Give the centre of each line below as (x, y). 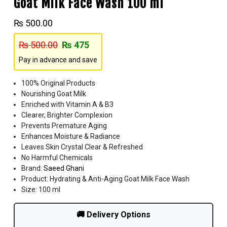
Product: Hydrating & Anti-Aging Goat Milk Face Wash (105, 179)
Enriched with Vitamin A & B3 (67, 104)
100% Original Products (58, 83)
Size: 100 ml (41, 189)
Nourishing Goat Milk (54, 93)
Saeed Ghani (64, 168)
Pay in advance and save (58, 60)
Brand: (32, 168)
